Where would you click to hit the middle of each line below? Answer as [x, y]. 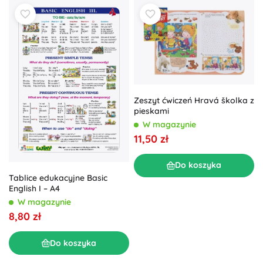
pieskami [151, 111]
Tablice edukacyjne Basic [58, 178]
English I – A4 [34, 189]
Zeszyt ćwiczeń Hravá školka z [194, 100]
